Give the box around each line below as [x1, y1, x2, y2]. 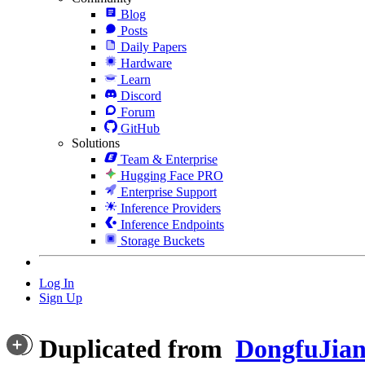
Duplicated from [33, 333, 235, 363]
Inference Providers [121, 200, 221, 215]
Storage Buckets [121, 233, 204, 248]
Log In [39, 275, 74, 290]
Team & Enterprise [121, 152, 218, 166]
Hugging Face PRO [121, 168, 223, 182]
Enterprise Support [121, 184, 217, 199]
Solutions [72, 135, 120, 150]
